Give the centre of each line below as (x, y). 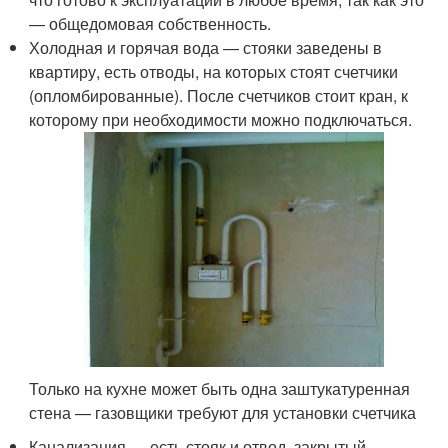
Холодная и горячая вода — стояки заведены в (206, 48)
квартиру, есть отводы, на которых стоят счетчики (214, 72)
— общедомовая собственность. (150, 24)
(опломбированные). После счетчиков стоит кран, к (219, 96)
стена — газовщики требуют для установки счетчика (223, 412)
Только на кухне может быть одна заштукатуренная (220, 388)
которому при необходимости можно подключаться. (221, 120)
